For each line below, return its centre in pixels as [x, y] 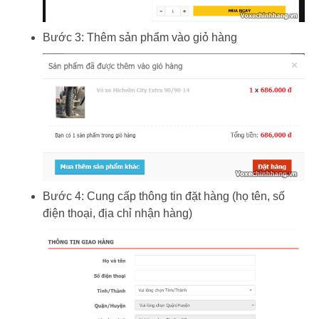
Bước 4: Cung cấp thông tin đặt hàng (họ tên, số [164, 196]
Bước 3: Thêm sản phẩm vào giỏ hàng [140, 38]
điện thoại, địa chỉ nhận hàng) [117, 213]
